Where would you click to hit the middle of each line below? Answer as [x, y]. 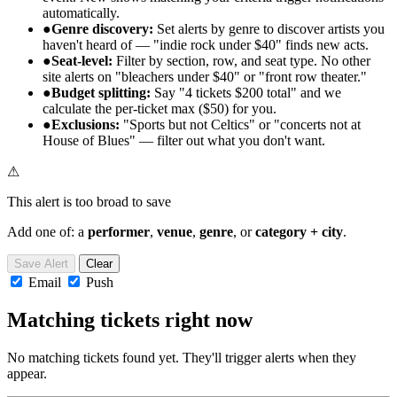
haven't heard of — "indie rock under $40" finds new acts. [206, 44]
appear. [27, 373]
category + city [299, 231]
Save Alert [41, 263]
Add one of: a [47, 231]
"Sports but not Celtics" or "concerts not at [240, 124]
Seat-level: [82, 60]
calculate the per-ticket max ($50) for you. [160, 108]
